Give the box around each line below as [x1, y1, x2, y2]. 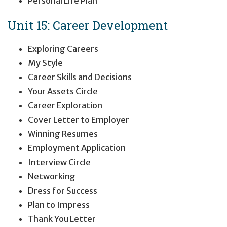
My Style [28, 57, 63, 68]
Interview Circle [28, 157, 91, 167]
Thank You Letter [28, 213, 96, 224]
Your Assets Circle [28, 86, 98, 96]
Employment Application [28, 142, 126, 153]
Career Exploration [28, 100, 102, 110]
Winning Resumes [28, 128, 98, 139]
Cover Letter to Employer [28, 114, 129, 125]
